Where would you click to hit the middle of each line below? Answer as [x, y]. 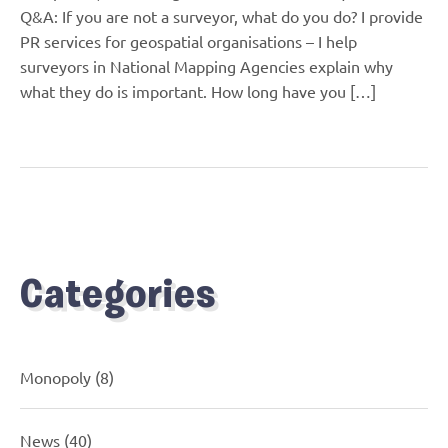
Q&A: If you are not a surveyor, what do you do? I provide [221, 15]
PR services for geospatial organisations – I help [188, 40]
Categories [118, 296]
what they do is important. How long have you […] [198, 90]
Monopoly [55, 376]
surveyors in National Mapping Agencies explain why [206, 65]
